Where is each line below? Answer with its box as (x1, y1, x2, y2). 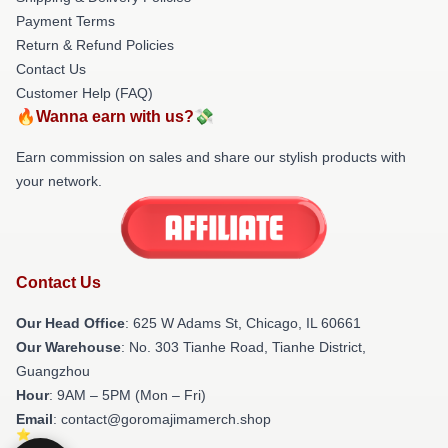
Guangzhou (16, 362, 90, 379)
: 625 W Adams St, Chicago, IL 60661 (125, 314, 361, 331)
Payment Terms (16, 13, 115, 29)
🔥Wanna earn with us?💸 (16, 108, 214, 125)
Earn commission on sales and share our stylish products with (16, 149, 406, 165)
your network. (16, 173, 102, 189)
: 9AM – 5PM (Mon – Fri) (49, 386, 206, 403)
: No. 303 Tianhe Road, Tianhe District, (121, 338, 366, 355)
